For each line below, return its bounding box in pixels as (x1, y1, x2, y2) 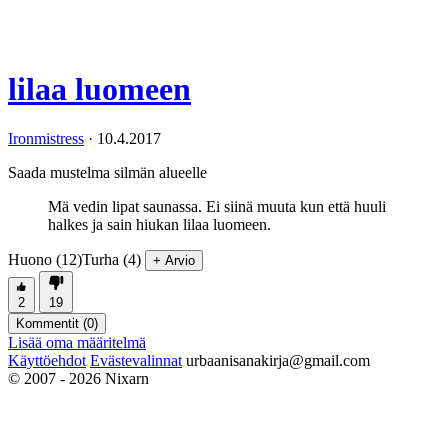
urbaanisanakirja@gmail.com (186, 351, 370, 369)
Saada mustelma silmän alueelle (8, 163, 207, 181)
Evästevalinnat (90, 351, 182, 369)
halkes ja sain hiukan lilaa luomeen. (48, 215, 271, 233)
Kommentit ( (16, 315, 87, 331)
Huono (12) (8, 250, 82, 268)
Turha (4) (82, 250, 141, 268)
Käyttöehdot (8, 351, 86, 369)
